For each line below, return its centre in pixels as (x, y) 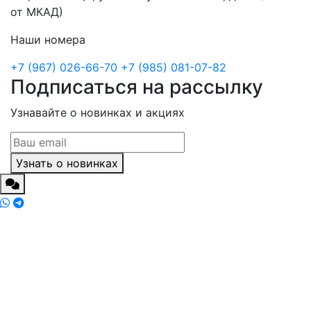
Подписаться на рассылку (137, 87)
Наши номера (48, 40)
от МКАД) (37, 12)
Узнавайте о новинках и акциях (98, 113)
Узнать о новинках (67, 163)
